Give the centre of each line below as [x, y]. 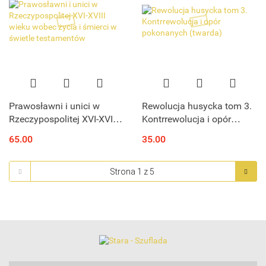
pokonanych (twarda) [187, 132]
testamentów [36, 158]
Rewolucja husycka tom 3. [197, 106]
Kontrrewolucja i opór [186, 119]
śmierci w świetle [45, 145]
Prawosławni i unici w [54, 106]
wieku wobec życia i [50, 132]
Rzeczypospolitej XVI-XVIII [63, 119]
